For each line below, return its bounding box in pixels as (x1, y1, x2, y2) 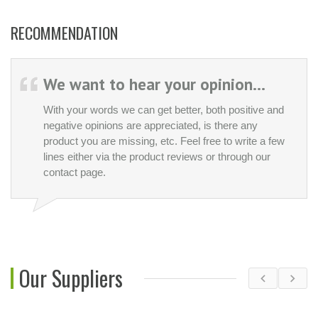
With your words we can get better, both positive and (43, 103, 284, 116)
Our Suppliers (19, 262, 123, 295)
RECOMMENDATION (11, 21, 118, 44)
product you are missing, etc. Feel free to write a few (43, 134, 285, 147)
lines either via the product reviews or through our (43, 150, 270, 163)
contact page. (43, 165, 106, 178)
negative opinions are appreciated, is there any (43, 119, 258, 131)
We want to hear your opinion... (43, 73, 265, 94)
